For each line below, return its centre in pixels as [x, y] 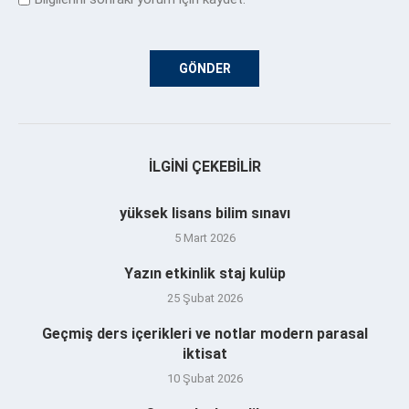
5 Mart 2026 [204, 237]
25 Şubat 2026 [204, 298]
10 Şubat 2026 [204, 378]
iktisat [204, 353]
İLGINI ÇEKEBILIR [204, 166]
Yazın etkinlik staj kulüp [204, 273]
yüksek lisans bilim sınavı [204, 213]
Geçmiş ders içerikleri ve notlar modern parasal [204, 333]
